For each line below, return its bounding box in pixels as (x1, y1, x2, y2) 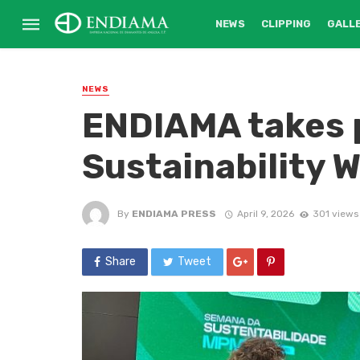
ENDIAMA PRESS (132, 207, 216, 219)
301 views (312, 207, 358, 219)
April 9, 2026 (236, 207, 294, 219)
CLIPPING (261, 18, 312, 30)
